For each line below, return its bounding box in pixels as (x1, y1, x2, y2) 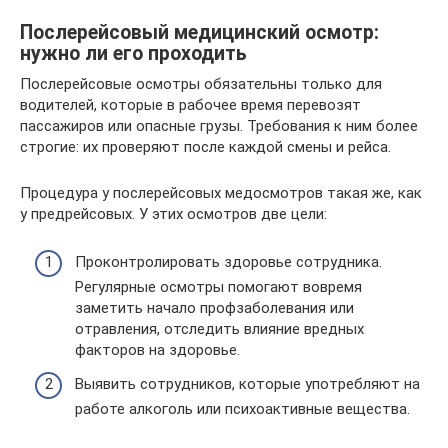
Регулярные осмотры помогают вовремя (75, 278, 362, 297)
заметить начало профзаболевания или (75, 299, 354, 318)
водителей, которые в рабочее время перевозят (20, 95, 361, 114)
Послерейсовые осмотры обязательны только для (20, 74, 382, 93)
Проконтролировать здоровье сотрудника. (75, 253, 382, 272)
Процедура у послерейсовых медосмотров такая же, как (20, 183, 422, 202)
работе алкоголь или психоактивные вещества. (75, 399, 410, 418)
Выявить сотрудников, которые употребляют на (75, 374, 420, 393)
